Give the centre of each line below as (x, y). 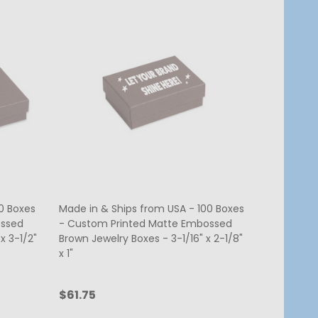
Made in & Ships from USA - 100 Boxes (152, 209)
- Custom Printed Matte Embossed (146, 224)
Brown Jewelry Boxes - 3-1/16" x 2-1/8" (151, 239)
